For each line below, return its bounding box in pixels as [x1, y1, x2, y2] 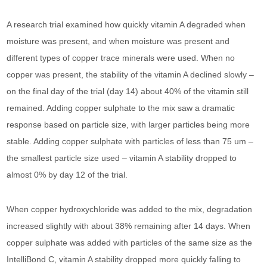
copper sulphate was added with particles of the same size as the [7, 238, 253, 247]
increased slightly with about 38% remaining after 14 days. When [7, 221, 251, 231]
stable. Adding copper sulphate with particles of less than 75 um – [7, 136, 254, 146]
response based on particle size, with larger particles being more [7, 120, 250, 129]
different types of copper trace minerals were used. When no [7, 53, 235, 63]
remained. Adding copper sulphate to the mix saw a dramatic [7, 103, 235, 113]
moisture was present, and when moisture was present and [7, 36, 230, 46]
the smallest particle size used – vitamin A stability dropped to [7, 153, 237, 163]
